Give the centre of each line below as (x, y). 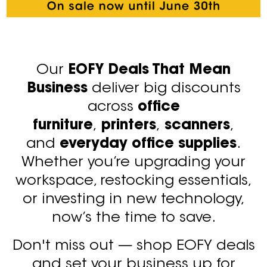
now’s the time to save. (133, 218)
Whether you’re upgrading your (133, 162)
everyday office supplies (148, 144)
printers (129, 125)
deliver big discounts (164, 89)
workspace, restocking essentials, (133, 181)
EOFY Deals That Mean (149, 70)
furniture (63, 125)
